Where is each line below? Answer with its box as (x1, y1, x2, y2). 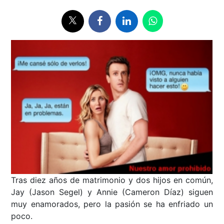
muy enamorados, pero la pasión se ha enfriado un (11, 199, 213, 209)
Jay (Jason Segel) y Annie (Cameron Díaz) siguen (11, 187, 213, 197)
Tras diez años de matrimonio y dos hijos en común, (11, 175, 213, 185)
